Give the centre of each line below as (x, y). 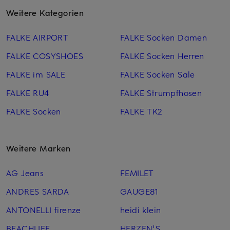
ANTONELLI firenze (44, 209)
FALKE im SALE (36, 74)
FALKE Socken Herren (162, 55)
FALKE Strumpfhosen (161, 92)
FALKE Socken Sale (157, 74)
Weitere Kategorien (45, 12)
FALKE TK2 (141, 111)
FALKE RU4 (28, 92)
